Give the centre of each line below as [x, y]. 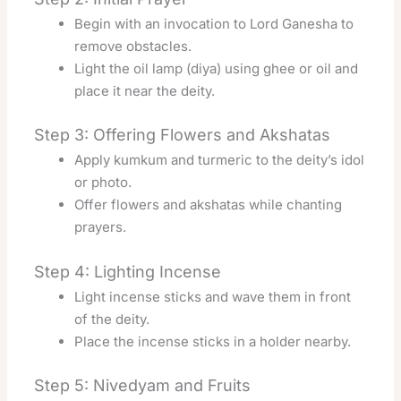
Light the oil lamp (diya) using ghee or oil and [217, 68]
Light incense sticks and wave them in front [213, 296]
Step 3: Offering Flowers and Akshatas [183, 135]
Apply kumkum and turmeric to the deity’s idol [220, 160]
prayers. [101, 227]
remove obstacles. [133, 46]
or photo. [103, 183]
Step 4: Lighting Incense [128, 271]
